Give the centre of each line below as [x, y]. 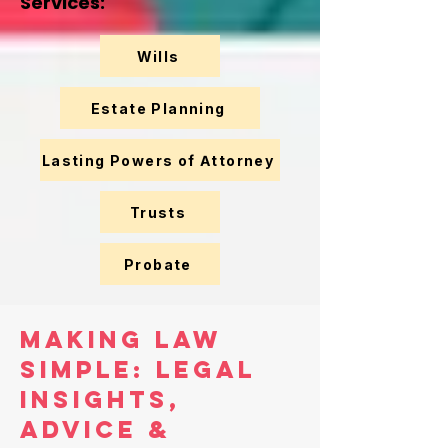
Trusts [158, 212]
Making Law [121, 339]
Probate [158, 264]
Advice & [95, 429]
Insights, [100, 399]
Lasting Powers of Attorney [158, 160]
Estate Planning [158, 108]
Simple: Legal [138, 369]
